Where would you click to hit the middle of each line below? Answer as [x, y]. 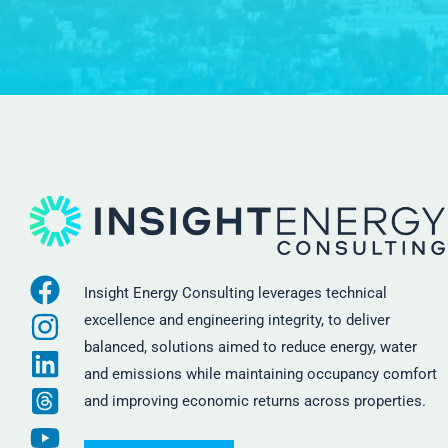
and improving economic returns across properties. [254, 401]
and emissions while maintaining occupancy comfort [260, 374]
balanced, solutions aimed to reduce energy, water [250, 347]
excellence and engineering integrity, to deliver [236, 320]
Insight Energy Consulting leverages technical [235, 293]
